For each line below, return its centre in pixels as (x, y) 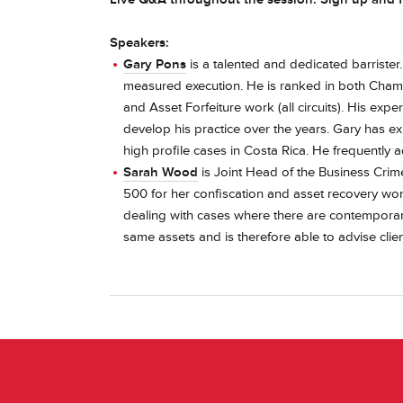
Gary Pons (155, 64)
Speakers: (139, 43)
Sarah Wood (161, 172)
